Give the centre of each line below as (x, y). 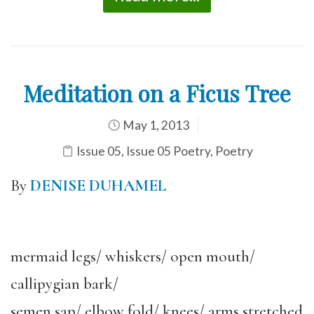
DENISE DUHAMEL (98, 185)
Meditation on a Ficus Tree (157, 93)
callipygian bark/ (64, 284)
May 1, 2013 (155, 125)
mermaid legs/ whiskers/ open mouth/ (133, 256)
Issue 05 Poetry (168, 151)
